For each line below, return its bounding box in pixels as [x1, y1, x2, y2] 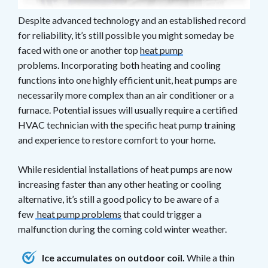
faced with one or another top [18, 44, 140, 56]
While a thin [185, 252, 234, 264]
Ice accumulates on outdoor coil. [42, 252, 185, 264]
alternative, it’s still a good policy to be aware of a [18, 193, 219, 205]
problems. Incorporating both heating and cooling [18, 59, 221, 71]
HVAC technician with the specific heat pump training [18, 119, 236, 131]
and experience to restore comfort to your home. [18, 134, 215, 146]
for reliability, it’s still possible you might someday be [18, 29, 234, 41]
